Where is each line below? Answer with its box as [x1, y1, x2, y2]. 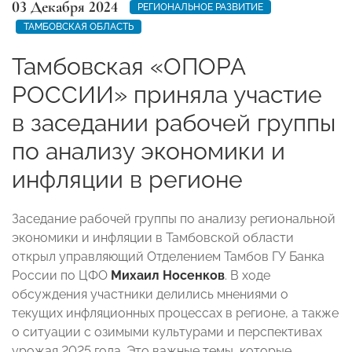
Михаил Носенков [111, 267, 225, 283]
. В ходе [225, 267, 270, 283]
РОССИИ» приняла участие [12, 80, 322, 108]
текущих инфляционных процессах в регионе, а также [12, 305, 339, 321]
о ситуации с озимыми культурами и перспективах [12, 324, 322, 339]
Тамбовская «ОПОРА [12, 52, 245, 80]
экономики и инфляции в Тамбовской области [12, 229, 294, 245]
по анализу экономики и [12, 137, 285, 165]
